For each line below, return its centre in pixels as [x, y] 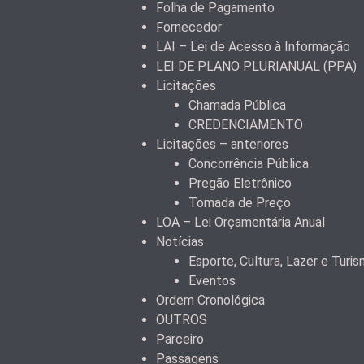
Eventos [212, 281]
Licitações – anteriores [222, 145]
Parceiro [180, 340]
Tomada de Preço [240, 203]
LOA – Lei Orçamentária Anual [240, 223]
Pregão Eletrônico [240, 184]
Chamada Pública [237, 106]
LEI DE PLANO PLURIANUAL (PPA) [256, 67]
